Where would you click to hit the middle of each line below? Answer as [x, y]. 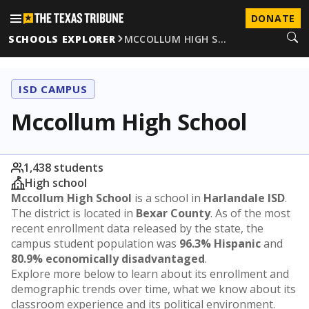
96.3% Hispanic [220, 243]
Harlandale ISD [244, 198]
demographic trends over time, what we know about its [153, 289]
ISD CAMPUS [53, 89]
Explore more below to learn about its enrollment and [150, 274]
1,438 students [63, 168]
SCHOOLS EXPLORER [62, 39]
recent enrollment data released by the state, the [137, 228]
